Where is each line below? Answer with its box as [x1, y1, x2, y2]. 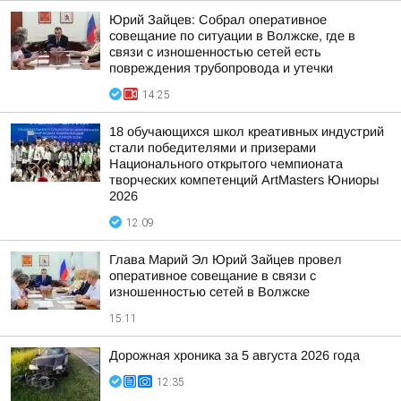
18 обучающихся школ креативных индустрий [109, 124, 384, 139]
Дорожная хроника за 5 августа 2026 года [109, 348, 360, 363]
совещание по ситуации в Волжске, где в [109, 29, 355, 43]
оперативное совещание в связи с [109, 269, 316, 283]
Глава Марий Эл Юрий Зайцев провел [109, 252, 342, 267]
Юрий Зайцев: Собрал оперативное [109, 13, 327, 27]
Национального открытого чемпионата [109, 157, 343, 171]
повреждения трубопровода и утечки [109, 61, 333, 75]
